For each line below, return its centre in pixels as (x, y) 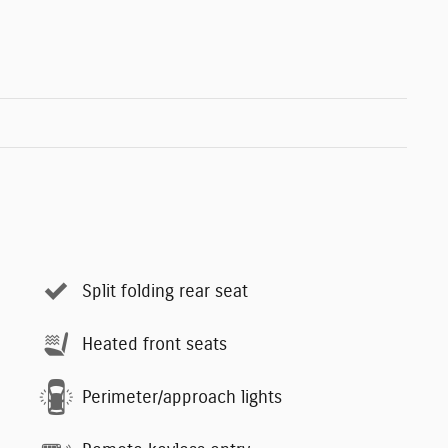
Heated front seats (154, 344)
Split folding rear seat (165, 291)
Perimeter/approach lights (182, 397)
